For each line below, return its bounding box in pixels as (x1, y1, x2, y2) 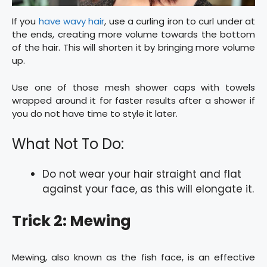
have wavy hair (38, 15, 105, 28)
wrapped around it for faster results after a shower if (12, 94, 255, 107)
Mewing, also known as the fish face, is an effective (12, 250, 255, 263)
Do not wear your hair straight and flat (42, 167, 241, 182)
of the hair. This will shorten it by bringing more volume (12, 41, 255, 54)
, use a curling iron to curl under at (104, 15, 256, 28)
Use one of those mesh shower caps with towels (12, 80, 255, 94)
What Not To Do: (12, 134, 124, 154)
